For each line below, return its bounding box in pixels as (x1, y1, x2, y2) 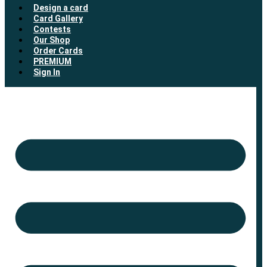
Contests (33, 24, 71, 34)
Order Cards (33, 45, 83, 55)
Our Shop (33, 35, 70, 45)
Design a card (33, 2, 88, 13)
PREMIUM (33, 56, 72, 66)
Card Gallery (33, 13, 83, 23)
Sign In (33, 67, 60, 77)
